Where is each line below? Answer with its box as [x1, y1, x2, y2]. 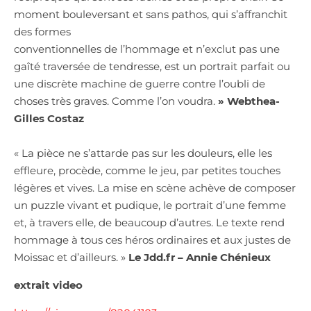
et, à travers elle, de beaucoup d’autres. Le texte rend [14, 215, 285, 229]
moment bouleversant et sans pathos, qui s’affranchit [14, 7, 287, 21]
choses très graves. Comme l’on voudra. [14, 94, 215, 108]
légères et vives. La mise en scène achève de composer [14, 180, 296, 194]
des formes [14, 24, 71, 38]
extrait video [14, 278, 83, 292]
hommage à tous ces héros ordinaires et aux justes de [14, 233, 291, 246]
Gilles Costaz [14, 111, 84, 125]
